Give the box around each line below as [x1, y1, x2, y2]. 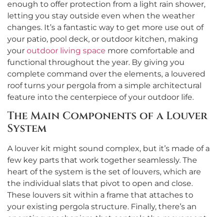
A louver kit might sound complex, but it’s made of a [7, 144, 210, 154]
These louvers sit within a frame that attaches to [7, 190, 193, 200]
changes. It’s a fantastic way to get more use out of [7, 22, 203, 32]
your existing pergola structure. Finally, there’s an [7, 202, 197, 212]
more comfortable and [106, 46, 195, 55]
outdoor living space [27, 46, 106, 55]
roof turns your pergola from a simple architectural [7, 80, 201, 90]
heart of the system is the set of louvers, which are [7, 167, 201, 177]
